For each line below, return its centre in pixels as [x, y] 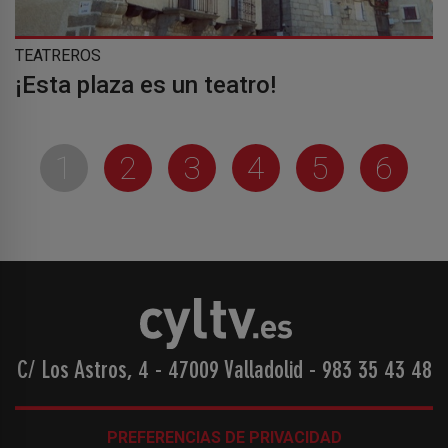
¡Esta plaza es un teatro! [145, 85]
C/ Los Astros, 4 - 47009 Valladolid [162, 371]
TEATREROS [58, 55]
